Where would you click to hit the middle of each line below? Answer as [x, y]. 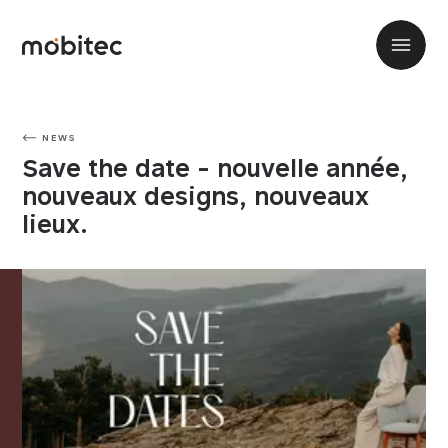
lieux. [55, 224]
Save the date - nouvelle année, [215, 168]
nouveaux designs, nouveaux [196, 196]
